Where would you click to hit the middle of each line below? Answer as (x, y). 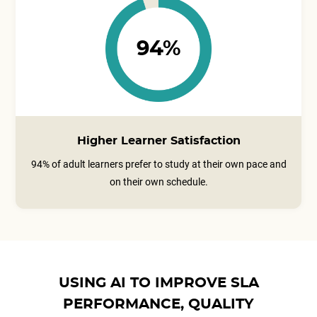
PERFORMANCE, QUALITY (158, 304)
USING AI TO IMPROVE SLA (158, 283)
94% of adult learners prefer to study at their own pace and (158, 164)
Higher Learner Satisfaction (158, 141)
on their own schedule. (158, 182)
